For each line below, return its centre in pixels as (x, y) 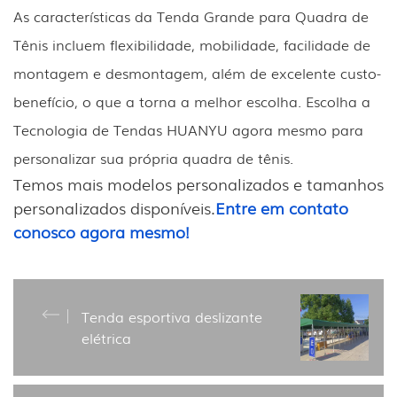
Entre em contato (282, 207)
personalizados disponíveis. (114, 207)
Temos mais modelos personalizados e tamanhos (198, 183)
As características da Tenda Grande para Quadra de (191, 16)
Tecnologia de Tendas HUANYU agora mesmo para (188, 129)
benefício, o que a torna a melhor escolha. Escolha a (192, 101)
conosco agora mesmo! (101, 231)
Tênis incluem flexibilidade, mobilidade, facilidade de (192, 44)
